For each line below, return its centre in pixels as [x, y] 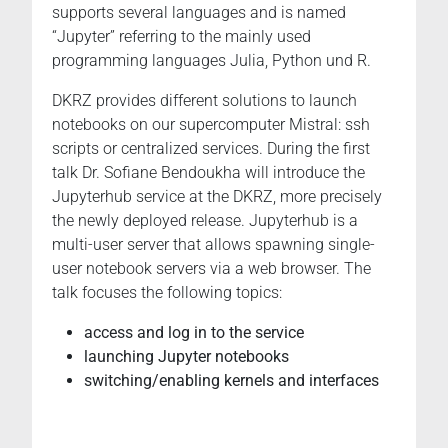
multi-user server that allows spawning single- [213, 244]
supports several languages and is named [199, 12]
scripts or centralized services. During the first [211, 148]
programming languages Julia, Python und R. [211, 60]
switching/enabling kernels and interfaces [231, 380]
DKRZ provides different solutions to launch [204, 100]
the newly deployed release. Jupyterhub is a [205, 220]
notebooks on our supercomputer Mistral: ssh [211, 124]
